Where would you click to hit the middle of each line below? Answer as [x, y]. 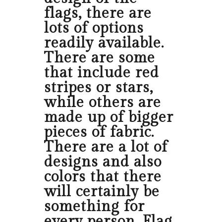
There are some [100, 58]
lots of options [94, 28]
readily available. [104, 43]
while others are [103, 103]
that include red [102, 73]
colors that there [103, 177]
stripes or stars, [99, 88]
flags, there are [98, 14]
